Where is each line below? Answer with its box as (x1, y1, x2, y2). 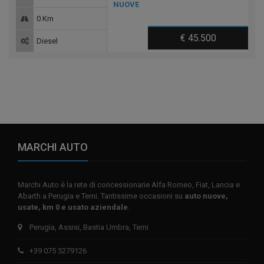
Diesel (37, 36, 58, 45)
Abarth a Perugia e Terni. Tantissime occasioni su (18, 191, 184, 200)
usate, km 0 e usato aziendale (18, 202, 128, 212)
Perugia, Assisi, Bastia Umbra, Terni (29, 222, 148, 232)
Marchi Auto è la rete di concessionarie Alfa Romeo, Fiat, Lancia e (18, 180, 240, 189)
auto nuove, (184, 191, 228, 200)
